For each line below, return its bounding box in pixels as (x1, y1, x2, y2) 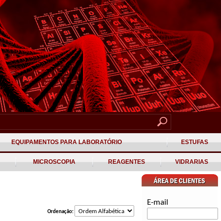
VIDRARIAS (173, 158, 210, 165)
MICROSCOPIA (31, 158, 77, 165)
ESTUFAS (180, 139, 210, 146)
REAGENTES (107, 158, 147, 165)
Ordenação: (47, 209, 74, 215)
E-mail (147, 198, 168, 207)
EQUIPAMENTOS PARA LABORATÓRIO (9, 139, 123, 146)
